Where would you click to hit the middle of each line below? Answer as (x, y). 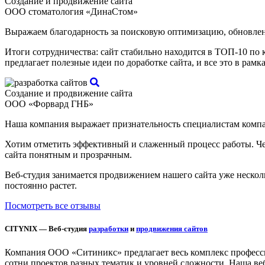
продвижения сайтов (172, 229)
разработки (109, 229)
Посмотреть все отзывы (53, 206)
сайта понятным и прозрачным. (68, 155)
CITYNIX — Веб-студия (47, 229)
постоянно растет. (41, 186)
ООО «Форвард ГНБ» (49, 104)
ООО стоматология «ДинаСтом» (71, 12)
